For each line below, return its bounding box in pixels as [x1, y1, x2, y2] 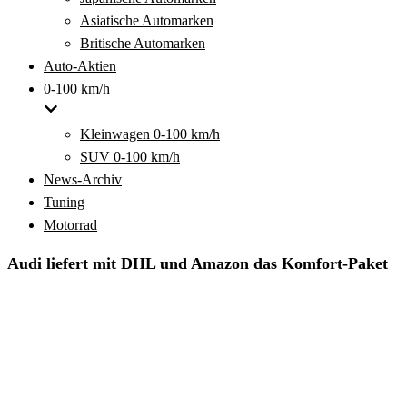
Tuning [44, 194, 84, 210]
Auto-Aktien [44, 58, 116, 74]
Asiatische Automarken [80, 13, 213, 28]
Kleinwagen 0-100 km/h [80, 126, 220, 142]
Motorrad [44, 217, 97, 233]
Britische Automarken [80, 35, 205, 51]
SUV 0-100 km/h [80, 149, 180, 164]
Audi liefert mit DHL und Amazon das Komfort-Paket [7, 254, 388, 273]
